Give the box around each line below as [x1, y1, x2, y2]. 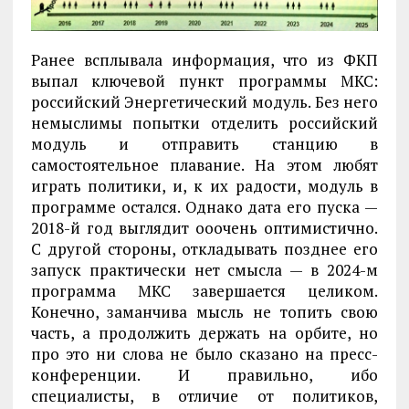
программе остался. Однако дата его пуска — [30, 196, 379, 218]
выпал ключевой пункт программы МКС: [30, 70, 379, 92]
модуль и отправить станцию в [30, 133, 379, 155]
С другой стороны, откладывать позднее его [30, 238, 379, 260]
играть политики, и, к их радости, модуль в [30, 175, 379, 197]
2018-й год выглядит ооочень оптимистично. [30, 217, 379, 239]
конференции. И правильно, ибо [30, 364, 379, 386]
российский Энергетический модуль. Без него [30, 91, 379, 113]
